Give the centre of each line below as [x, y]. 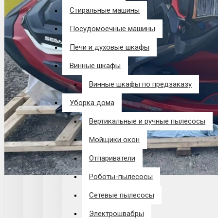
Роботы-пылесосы [121, 177]
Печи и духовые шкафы [109, 47]
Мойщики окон [114, 140]
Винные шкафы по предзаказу [140, 84]
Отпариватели [112, 158]
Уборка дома [92, 103]
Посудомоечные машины [112, 29]
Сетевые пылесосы [122, 195]
